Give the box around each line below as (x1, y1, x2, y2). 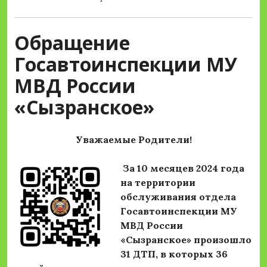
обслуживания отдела (120, 191, 236, 203)
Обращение (14, 30, 130, 56)
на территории (120, 176, 195, 189)
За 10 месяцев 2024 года (123, 162, 244, 175)
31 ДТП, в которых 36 (120, 248, 228, 260)
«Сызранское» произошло (120, 234, 252, 246)
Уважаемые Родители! (75, 133, 192, 146)
